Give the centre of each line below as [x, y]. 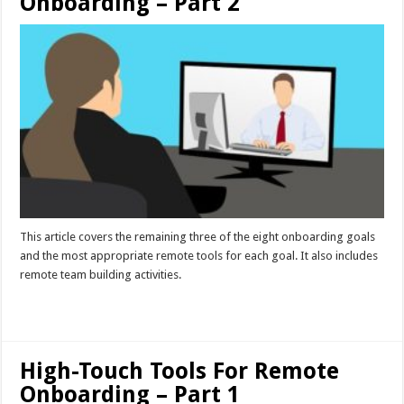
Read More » [59, 306]
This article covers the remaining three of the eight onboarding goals [198, 236]
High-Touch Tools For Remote [180, 371]
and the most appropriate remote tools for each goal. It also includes [199, 255]
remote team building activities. [101, 274]
